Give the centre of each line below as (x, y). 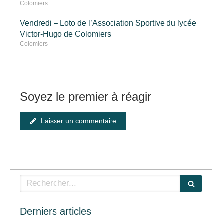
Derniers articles (55, 211)
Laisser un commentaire (79, 121)
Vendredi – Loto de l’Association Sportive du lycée (108, 23)
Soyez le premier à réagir (85, 96)
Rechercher (42, 180)
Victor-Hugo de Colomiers (65, 34)
